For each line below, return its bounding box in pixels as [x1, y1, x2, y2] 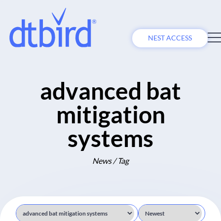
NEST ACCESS [148, 34, 192, 42]
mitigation [56, 100, 165, 128]
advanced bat [40, 76, 181, 105]
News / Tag [92, 155, 129, 165]
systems [68, 124, 153, 152]
